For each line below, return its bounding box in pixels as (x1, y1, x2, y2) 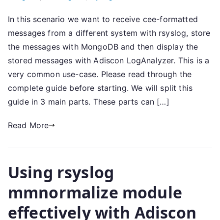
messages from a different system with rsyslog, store (8, 28, 211, 38)
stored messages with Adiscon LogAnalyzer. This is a (8, 55, 210, 65)
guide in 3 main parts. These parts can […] (8, 97, 169, 107)
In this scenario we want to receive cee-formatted (8, 14, 198, 24)
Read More (8, 120, 49, 130)
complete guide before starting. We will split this (8, 83, 193, 93)
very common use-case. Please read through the (8, 69, 192, 79)
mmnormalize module (8, 182, 182, 203)
